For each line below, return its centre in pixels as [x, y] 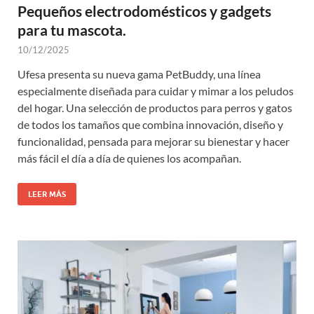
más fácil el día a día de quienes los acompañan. [129, 158]
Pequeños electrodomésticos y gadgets [144, 11]
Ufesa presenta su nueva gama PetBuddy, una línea [139, 74]
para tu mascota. [72, 30]
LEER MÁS [47, 194]
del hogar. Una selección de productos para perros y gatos [155, 108]
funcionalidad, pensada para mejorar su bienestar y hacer [153, 142]
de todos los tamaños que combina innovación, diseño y [150, 125]
